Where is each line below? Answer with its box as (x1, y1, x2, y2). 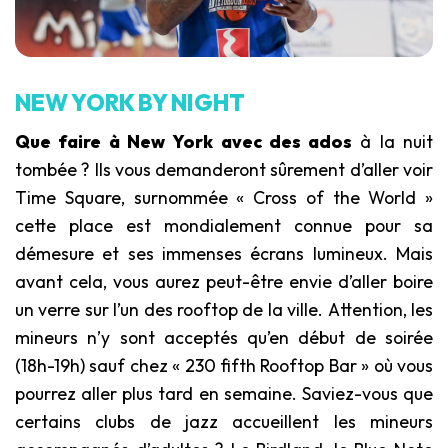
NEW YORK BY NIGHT (15, 88, 245, 118)
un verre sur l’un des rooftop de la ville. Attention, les (15, 298, 433, 322)
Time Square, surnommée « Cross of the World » (15, 186, 433, 210)
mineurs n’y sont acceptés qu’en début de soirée (15, 326, 433, 350)
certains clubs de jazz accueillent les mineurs (15, 410, 433, 434)
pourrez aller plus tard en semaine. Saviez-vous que (15, 382, 433, 406)
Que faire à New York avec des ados (15, 130, 353, 154)
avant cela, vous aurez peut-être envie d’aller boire (15, 270, 433, 294)
